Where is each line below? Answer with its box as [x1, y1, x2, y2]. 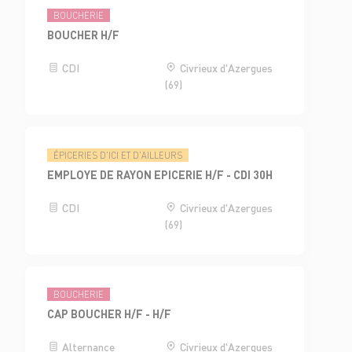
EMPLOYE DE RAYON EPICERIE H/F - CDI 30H [47, 167, 273, 181]
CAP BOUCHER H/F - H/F [47, 306, 172, 321]
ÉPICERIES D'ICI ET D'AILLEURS [53, 149, 183, 161]
